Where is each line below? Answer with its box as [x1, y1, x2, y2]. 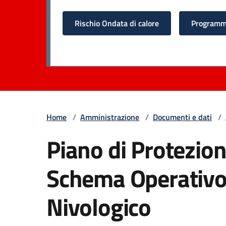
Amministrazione [80, 110, 139, 123]
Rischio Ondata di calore [75, 17, 159, 29]
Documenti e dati [153, 110, 212, 123]
